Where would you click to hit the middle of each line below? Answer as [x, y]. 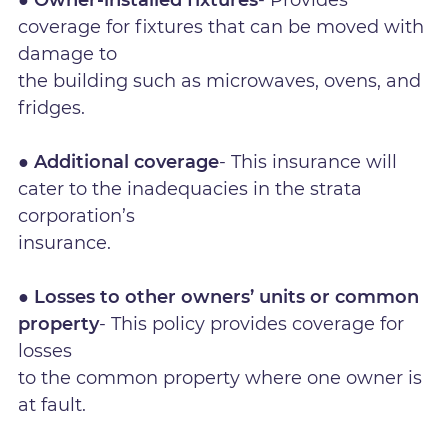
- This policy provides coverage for [252, 323]
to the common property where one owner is [220, 377]
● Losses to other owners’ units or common [219, 296]
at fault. [52, 404]
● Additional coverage [119, 161]
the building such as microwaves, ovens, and [220, 80]
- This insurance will [308, 161]
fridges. [52, 107]
